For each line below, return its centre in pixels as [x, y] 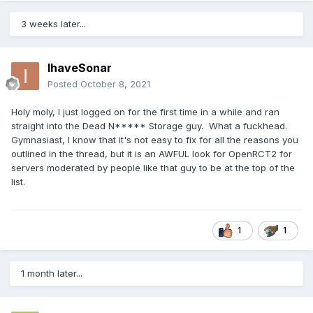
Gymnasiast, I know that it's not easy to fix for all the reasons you [155, 140]
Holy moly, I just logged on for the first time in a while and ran [145, 112]
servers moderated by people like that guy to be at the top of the [153, 168]
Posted [64, 84]
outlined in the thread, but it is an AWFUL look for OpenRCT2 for [152, 154]
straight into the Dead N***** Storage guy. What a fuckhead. [151, 126]
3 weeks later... [53, 24]
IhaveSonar [80, 68]
